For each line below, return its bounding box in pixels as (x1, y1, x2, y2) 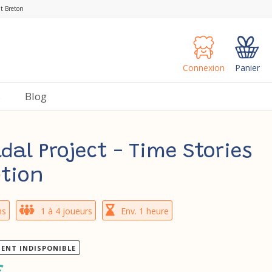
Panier (234, 62, 260, 74)
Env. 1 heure (120, 205, 169, 217)
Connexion (183, 62, 225, 74)
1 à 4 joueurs (40, 205, 92, 217)
